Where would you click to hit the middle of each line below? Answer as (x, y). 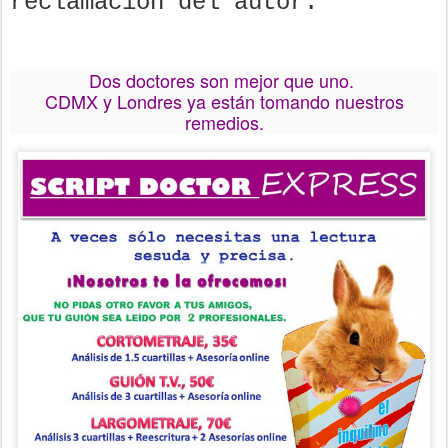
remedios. (224, 122)
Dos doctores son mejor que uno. (224, 80)
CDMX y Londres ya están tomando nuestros (224, 101)
